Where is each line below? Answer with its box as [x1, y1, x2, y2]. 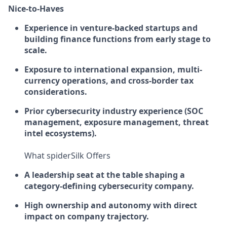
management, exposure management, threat [24, 117, 209, 128]
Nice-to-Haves [8, 3, 64, 14]
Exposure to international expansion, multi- [24, 64, 202, 75]
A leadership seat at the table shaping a [24, 169, 185, 180]
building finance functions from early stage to [24, 33, 211, 45]
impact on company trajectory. [24, 211, 149, 222]
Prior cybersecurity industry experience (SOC [24, 105, 203, 117]
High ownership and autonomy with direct [24, 200, 197, 211]
